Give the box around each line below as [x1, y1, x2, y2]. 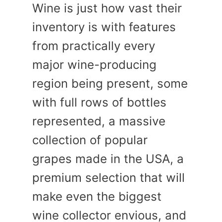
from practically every [32, 39, 155, 54]
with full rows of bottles [32, 95, 166, 110]
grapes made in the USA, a [32, 152, 184, 166]
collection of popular [32, 133, 148, 148]
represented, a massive [32, 114, 166, 129]
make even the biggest [32, 189, 162, 204]
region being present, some [32, 76, 188, 91]
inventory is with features [32, 20, 176, 35]
